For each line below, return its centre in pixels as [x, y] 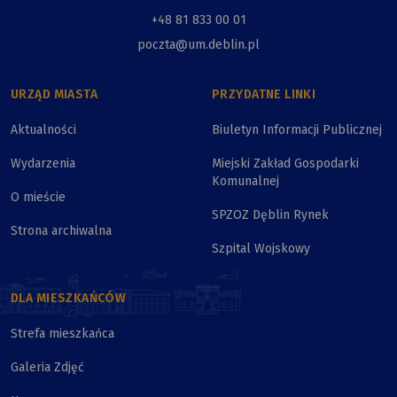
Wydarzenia [43, 163]
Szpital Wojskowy [261, 248]
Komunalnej [245, 181]
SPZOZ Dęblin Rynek [270, 214]
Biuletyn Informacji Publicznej [297, 129]
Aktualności [43, 129]
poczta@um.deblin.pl [198, 44]
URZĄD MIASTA [54, 94]
